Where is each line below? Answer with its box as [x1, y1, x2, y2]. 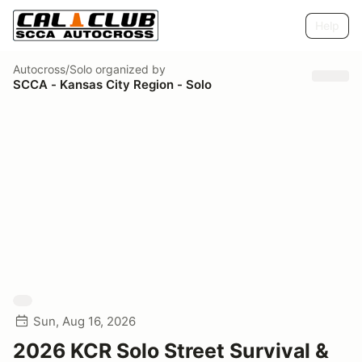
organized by [92, 61, 166, 76]
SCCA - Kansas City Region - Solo [13, 76, 212, 92]
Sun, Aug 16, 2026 [33, 314, 136, 329]
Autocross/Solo [13, 61, 92, 76]
